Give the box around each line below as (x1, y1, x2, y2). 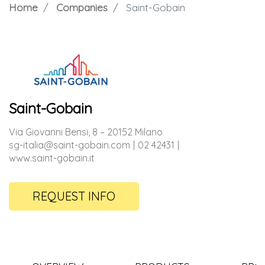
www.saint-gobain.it (9, 151, 95, 164)
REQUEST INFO (33, 188, 115, 203)
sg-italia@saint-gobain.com (9, 138, 130, 151)
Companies (56, 1, 108, 14)
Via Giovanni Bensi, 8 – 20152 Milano (9, 125, 163, 138)
